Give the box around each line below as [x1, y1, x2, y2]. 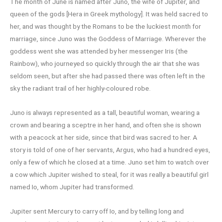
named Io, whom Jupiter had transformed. [10, 183, 134, 191]
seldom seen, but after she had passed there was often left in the [10, 72, 205, 80]
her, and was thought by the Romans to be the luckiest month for [10, 22, 201, 31]
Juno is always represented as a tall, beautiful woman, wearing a [10, 109, 200, 117]
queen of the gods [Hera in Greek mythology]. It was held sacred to [10, 10, 208, 18]
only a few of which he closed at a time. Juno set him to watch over [10, 158, 209, 166]
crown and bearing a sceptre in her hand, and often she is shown [10, 121, 201, 129]
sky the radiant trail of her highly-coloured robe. [10, 84, 151, 93]
